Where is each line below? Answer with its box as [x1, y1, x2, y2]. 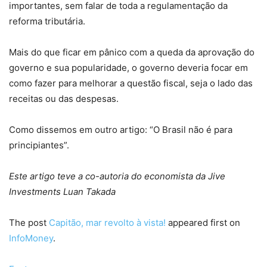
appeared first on [166, 217, 240, 229]
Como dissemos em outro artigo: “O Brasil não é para [9, 124, 232, 136]
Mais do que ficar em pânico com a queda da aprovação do [9, 46, 254, 58]
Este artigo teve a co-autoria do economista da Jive [9, 170, 225, 182]
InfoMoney [9, 232, 53, 244]
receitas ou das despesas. [9, 93, 119, 105]
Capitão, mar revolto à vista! [49, 217, 166, 229]
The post [9, 217, 49, 229]
